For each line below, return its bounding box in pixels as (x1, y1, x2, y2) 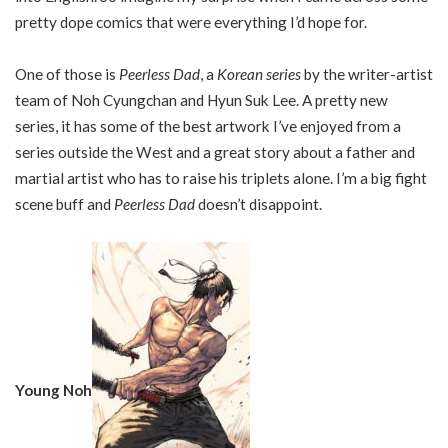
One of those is (15, 64, 119, 83)
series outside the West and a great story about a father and (15, 142, 415, 161)
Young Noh (15, 380, 92, 399)
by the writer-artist (304, 64, 433, 83)
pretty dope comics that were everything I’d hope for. (15, 13, 367, 31)
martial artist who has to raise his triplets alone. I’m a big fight (15, 168, 427, 187)
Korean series (217, 64, 301, 83)
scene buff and (15, 194, 114, 213)
